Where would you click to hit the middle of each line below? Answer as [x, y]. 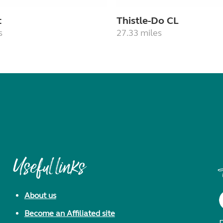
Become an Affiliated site [69, 214]
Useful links [49, 169]
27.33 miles [139, 33]
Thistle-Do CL [148, 21]
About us [40, 196]
